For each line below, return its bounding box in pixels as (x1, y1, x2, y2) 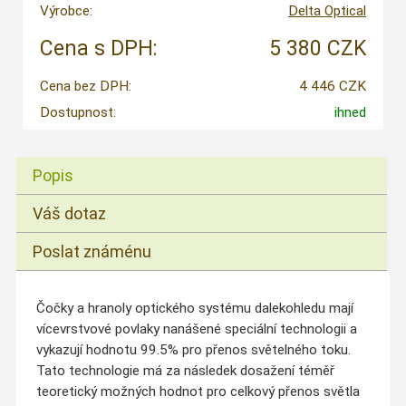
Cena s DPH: (39, 35, 158, 61)
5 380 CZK (268, 35, 366, 61)
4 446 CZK (298, 77, 366, 94)
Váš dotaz (33, 203, 107, 223)
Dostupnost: (39, 103, 116, 121)
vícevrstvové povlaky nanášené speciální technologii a (35, 321, 357, 338)
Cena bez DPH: (39, 77, 131, 94)
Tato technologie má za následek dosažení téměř (35, 362, 334, 380)
